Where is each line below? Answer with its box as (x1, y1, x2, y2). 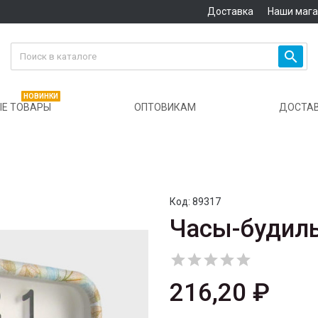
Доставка (207, 6, 253, 17)
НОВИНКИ (23, 92, 58, 101)
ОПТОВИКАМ (134, 102, 196, 114)
